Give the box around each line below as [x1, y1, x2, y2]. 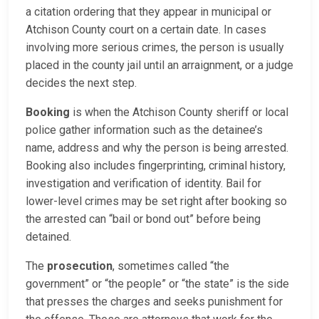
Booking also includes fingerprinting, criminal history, [26, 159, 286, 173]
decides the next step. [26, 76, 137, 90]
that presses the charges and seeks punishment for [26, 295, 283, 309]
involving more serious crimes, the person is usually [26, 41, 284, 55]
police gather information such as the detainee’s [26, 123, 263, 137]
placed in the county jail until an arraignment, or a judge [26, 58, 293, 73]
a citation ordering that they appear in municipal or [26, 5, 271, 19]
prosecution [47, 259, 113, 273]
